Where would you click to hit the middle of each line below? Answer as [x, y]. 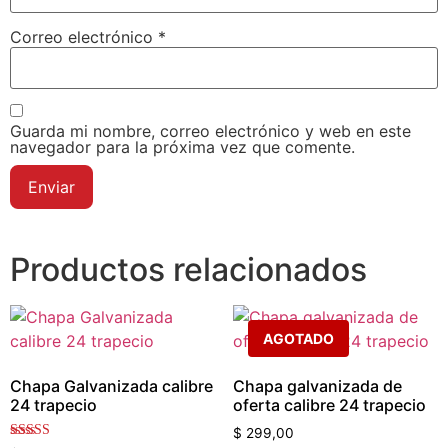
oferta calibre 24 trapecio [329, 405]
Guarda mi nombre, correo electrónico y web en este [210, 131]
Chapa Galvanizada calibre [111, 386]
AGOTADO [298, 339]
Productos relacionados [188, 270]
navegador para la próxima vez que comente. [182, 147]
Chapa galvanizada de [317, 386]
